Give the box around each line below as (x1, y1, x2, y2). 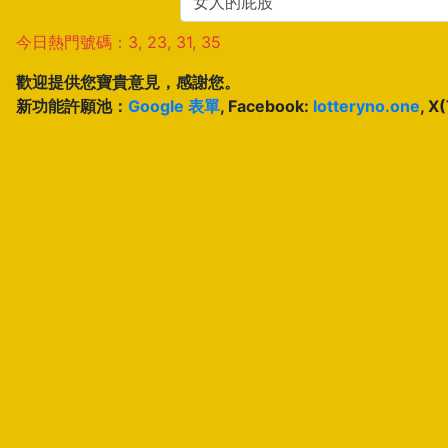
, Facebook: (220, 96, 313, 116)
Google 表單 (128, 96, 220, 116)
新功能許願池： (16, 96, 128, 116)
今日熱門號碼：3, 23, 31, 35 (16, 32, 221, 52)
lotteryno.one (313, 96, 420, 116)
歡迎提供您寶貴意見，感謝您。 (16, 72, 240, 92)
